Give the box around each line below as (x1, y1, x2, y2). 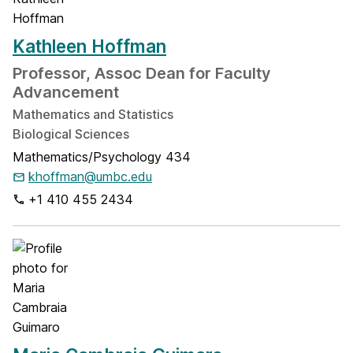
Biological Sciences (13, 126, 129, 142)
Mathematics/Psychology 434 (13, 149, 191, 165)
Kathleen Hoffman (13, 35, 166, 57)
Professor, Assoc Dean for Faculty (13, 64, 271, 83)
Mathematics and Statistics (13, 106, 173, 122)
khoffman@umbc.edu (28, 169, 152, 184)
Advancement (13, 83, 119, 102)
